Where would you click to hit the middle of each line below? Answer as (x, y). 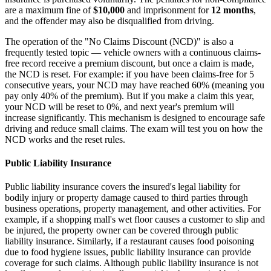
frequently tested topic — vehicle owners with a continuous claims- (133, 52)
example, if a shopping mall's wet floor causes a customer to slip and (135, 220)
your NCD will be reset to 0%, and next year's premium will (119, 106)
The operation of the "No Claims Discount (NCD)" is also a (119, 41)
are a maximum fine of (49, 10)
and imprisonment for (168, 10)
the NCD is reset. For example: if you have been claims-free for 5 (129, 74)
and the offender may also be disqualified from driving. (109, 21)
